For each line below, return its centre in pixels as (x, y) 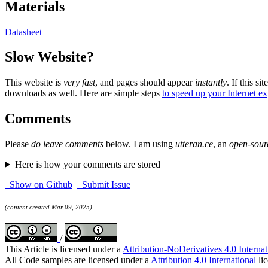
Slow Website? (49, 57)
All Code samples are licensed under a (78, 260)
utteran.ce (194, 144)
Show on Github (39, 185)
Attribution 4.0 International (203, 260)
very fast (79, 83)
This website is (34, 83)
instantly (211, 83)
